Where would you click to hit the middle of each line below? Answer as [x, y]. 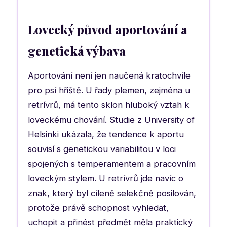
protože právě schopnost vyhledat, [98, 207]
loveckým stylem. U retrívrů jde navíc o [106, 178]
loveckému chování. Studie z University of [111, 119]
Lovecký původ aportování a [108, 29]
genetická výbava [77, 50]
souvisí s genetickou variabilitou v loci [102, 149]
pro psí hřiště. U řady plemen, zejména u [109, 90]
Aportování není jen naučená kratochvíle [109, 75]
